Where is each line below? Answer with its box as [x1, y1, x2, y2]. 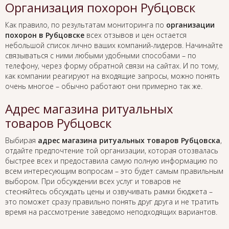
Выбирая [5, 135, 38, 146]
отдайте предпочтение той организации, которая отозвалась [5, 146, 218, 156]
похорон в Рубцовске [5, 30, 84, 40]
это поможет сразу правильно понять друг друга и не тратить [5, 197, 219, 207]
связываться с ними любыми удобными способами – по [5, 51, 196, 61]
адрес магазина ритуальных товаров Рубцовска [38, 135, 220, 146]
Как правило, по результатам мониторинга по [5, 20, 166, 30]
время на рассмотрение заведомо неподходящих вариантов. [5, 207, 217, 217]
